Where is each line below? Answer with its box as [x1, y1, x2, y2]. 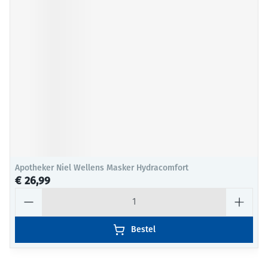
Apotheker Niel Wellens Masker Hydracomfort [15, 163, 188, 173]
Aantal [14, 187, 42, 199]
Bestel [130, 224, 156, 234]
